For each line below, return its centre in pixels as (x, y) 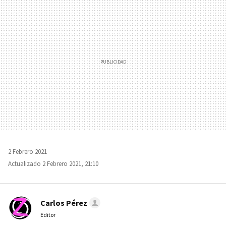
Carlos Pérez (64, 203)
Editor (48, 214)
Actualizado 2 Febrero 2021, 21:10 (53, 163)
